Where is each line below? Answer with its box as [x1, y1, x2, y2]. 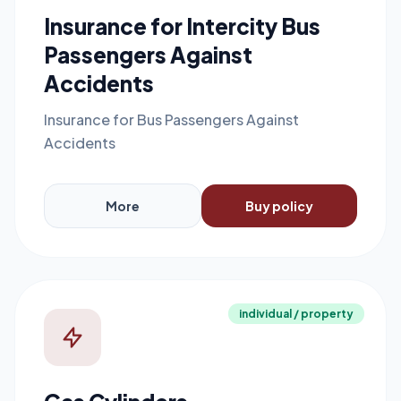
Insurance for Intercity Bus [44, 13, 320, 39]
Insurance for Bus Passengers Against [44, 110, 299, 129]
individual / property [239, 307, 354, 320]
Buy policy [245, 198, 313, 214]
